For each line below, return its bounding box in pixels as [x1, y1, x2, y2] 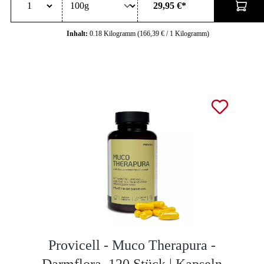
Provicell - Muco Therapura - [48, 237, 216, 253]
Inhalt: [67, 29, 90, 38]
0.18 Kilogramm [90, 29, 137, 38]
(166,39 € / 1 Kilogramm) [137, 29, 209, 38]
